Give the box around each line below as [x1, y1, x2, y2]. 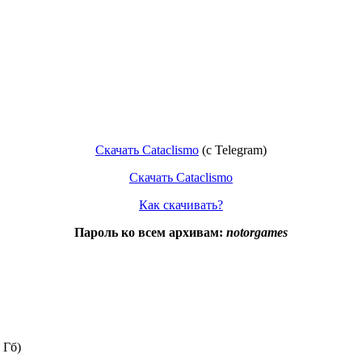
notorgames [226, 225, 288, 239]
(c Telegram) [199, 142, 267, 157]
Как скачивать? [139, 197, 223, 212]
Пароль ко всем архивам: [74, 225, 226, 239]
